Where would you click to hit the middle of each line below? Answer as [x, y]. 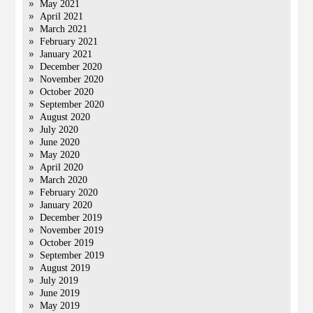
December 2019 [71, 218]
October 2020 [67, 92]
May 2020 [60, 155]
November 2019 [72, 230]
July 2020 [59, 130]
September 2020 [72, 104]
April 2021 [62, 16]
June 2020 [60, 142]
